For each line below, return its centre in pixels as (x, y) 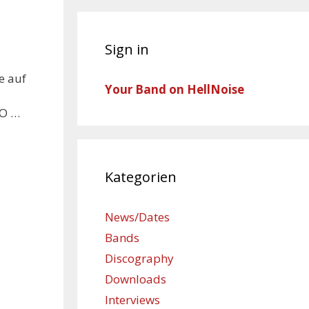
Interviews (132, 300)
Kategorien (141, 177)
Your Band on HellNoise (175, 89)
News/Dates (137, 217)
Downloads (136, 279)
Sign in (127, 49)
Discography (139, 258)
